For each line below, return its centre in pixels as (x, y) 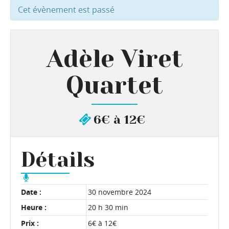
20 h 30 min (108, 208)
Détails (58, 159)
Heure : (34, 208)
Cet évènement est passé (66, 9)
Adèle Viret (114, 59)
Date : (31, 192)
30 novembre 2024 (120, 192)
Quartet (114, 85)
